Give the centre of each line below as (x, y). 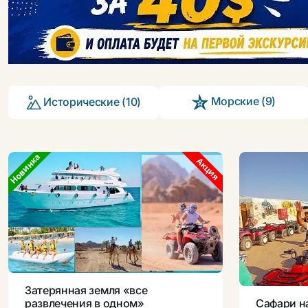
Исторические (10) (91, 101)
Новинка (25, 168)
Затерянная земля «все (86, 290)
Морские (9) (242, 101)
